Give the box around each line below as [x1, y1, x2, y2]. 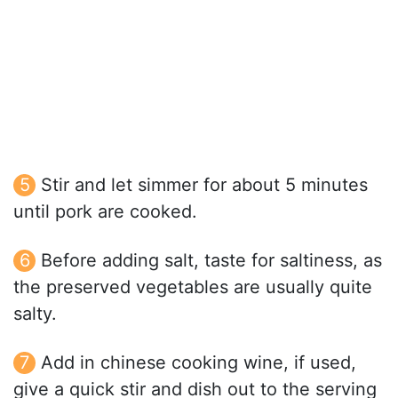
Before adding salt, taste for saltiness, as [41, 250, 382, 272]
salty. [13, 303, 57, 325]
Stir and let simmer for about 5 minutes [41, 174, 368, 196]
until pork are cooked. [13, 201, 197, 223]
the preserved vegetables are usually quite [13, 276, 372, 298]
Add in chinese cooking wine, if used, [41, 352, 356, 374]
